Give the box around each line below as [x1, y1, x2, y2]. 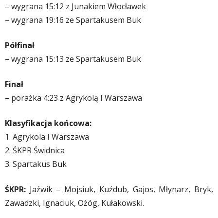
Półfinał [5, 40, 35, 51]
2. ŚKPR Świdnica [5, 145, 65, 156]
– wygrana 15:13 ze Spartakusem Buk [5, 54, 141, 64]
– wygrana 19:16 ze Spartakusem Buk [5, 15, 141, 25]
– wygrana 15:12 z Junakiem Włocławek [5, 1, 146, 12]
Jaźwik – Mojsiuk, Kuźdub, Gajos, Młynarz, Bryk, [26, 184, 213, 195]
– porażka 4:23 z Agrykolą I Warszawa [5, 92, 142, 103]
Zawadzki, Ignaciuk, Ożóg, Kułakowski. [5, 198, 144, 208]
